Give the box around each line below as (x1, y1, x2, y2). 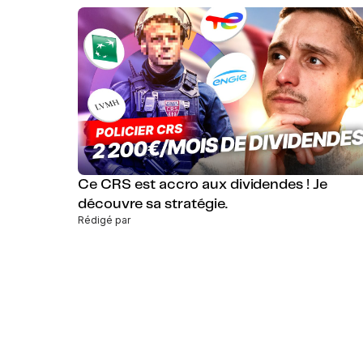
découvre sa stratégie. (78, 197, 228, 211)
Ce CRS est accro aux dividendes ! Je (78, 177, 327, 192)
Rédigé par (78, 214, 130, 226)
